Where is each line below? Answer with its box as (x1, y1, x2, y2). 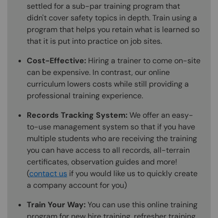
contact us (29, 168, 67, 179)
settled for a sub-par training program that (27, 1, 180, 12)
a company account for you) (27, 180, 127, 191)
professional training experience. (27, 91, 143, 101)
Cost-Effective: (27, 55, 86, 66)
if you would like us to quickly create (67, 168, 198, 179)
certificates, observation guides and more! (27, 157, 177, 167)
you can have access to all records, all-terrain (27, 145, 190, 156)
